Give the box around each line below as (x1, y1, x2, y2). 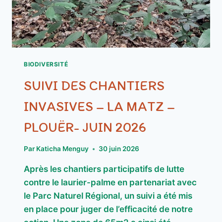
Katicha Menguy (36, 145, 89, 153)
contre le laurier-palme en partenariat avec (24, 177, 197, 188)
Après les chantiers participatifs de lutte (24, 164, 184, 174)
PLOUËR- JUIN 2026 (24, 118, 146, 135)
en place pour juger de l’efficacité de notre (24, 204, 193, 215)
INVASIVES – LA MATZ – (24, 97, 175, 114)
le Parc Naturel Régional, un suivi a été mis (24, 191, 192, 201)
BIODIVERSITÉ (24, 60, 68, 68)
